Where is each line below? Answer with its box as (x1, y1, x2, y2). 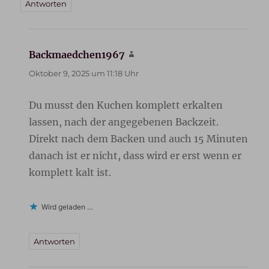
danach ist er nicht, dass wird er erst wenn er (29, 150, 242, 162)
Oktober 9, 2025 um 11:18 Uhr (29, 68, 139, 79)
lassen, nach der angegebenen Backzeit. (29, 116, 219, 128)
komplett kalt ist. (29, 166, 112, 179)
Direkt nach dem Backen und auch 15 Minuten (29, 133, 249, 145)
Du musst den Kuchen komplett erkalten (29, 99, 223, 112)
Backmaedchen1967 (29, 49, 125, 61)
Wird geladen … (41, 202, 94, 212)
